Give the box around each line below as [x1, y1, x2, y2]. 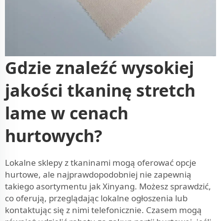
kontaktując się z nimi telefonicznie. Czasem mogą [5, 204, 202, 216]
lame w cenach [5, 101, 128, 124]
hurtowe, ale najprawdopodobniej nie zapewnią [5, 168, 191, 180]
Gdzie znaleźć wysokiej [5, 56, 194, 79]
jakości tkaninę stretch [5, 78, 195, 102]
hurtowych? [5, 124, 102, 147]
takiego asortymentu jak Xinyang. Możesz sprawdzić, [5, 180, 211, 192]
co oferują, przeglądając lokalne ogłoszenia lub [5, 192, 187, 204]
